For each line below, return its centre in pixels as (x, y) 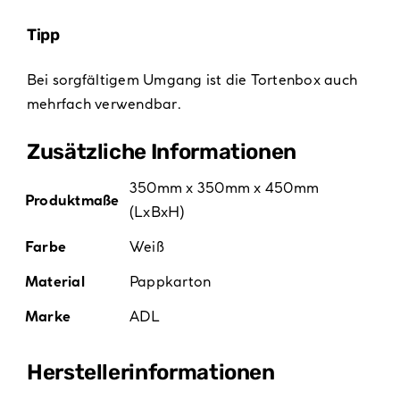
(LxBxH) (157, 211)
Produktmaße (72, 200)
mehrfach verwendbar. (104, 103)
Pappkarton (170, 281)
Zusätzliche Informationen (161, 151)
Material (54, 281)
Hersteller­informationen (150, 372)
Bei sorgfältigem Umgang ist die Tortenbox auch (192, 79)
